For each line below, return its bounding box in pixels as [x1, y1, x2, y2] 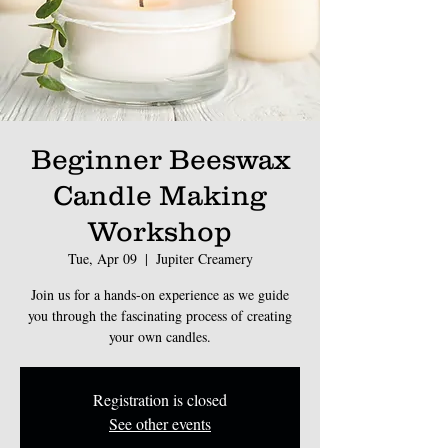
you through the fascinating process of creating [28, 305, 292, 325]
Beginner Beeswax [30, 142, 290, 175]
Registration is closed [93, 388, 227, 410]
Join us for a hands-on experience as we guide [31, 284, 289, 304]
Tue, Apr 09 [67, 248, 137, 268]
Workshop [88, 214, 232, 247]
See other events [109, 412, 211, 434]
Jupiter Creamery [155, 248, 253, 268]
